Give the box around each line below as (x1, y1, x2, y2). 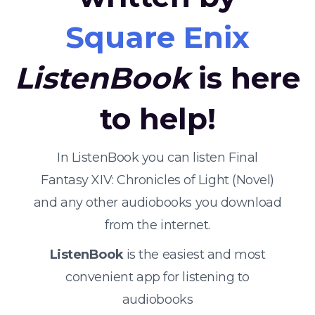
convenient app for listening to (65, 269, 250, 285)
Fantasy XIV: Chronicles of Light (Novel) (41, 172, 274, 188)
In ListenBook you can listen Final (57, 150, 258, 165)
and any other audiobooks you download (33, 195, 282, 210)
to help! (99, 101, 216, 137)
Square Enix (65, 19, 250, 56)
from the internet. (105, 217, 210, 233)
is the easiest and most (123, 247, 266, 262)
